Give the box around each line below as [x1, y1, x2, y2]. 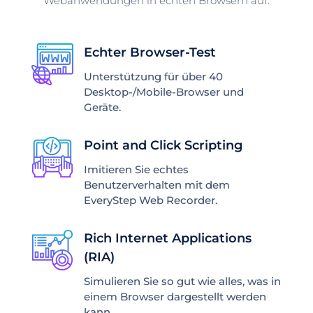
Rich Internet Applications [83, 230, 252, 246]
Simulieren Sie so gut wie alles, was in [83, 274, 281, 288]
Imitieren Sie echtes [83, 162, 189, 176]
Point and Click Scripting [83, 137, 242, 153]
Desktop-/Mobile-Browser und [83, 85, 244, 99]
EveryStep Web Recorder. [83, 193, 217, 207]
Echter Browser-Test [83, 44, 216, 60]
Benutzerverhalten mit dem [83, 177, 230, 191]
